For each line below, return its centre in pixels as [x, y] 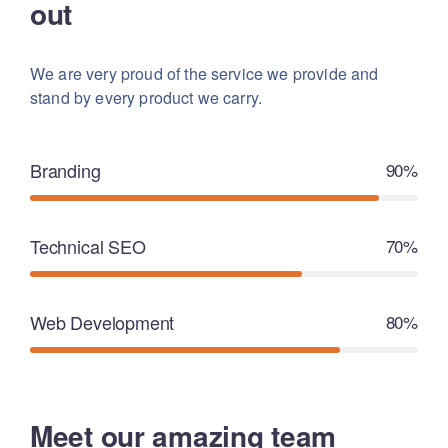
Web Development [102, 322]
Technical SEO [88, 246]
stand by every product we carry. [146, 97]
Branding [65, 170]
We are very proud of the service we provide [188, 73]
